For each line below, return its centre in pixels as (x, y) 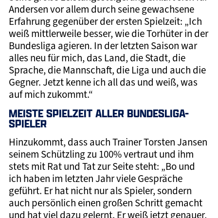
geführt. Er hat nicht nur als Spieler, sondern (100, 191)
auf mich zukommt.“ (51, 95)
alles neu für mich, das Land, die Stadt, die (97, 58)
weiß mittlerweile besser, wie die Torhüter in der (108, 34)
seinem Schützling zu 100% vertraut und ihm (101, 154)
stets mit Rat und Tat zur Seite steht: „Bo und (102, 166)
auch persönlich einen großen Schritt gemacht (105, 203)
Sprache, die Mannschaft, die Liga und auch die (107, 70)
